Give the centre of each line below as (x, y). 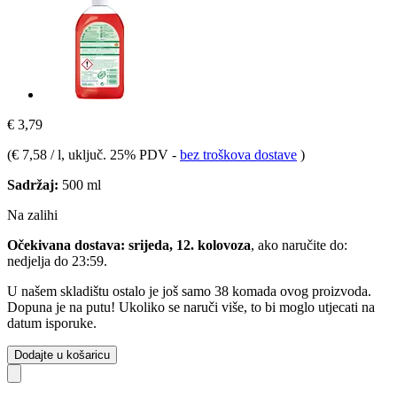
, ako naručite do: (299, 245)
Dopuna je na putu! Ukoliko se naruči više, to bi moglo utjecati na (191, 307)
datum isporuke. (52, 323)
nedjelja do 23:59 (55, 261)
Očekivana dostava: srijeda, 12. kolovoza (129, 245)
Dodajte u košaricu (62, 354)
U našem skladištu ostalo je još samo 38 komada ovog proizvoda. (189, 291)
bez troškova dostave (238, 154)
